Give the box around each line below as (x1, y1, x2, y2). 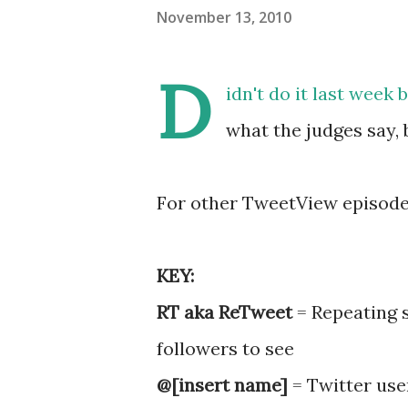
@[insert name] (157, 373, 288, 396)
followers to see (157, 337, 294, 360)
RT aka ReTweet (157, 301, 297, 323)
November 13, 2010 (157, 6, 291, 27)
